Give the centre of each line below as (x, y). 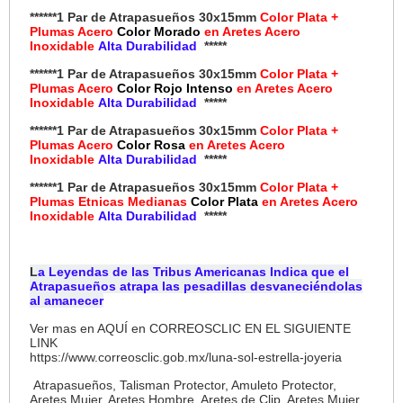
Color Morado (161, 32)
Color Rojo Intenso (177, 89)
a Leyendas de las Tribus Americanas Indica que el (194, 272)
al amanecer (67, 301)
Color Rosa (153, 145)
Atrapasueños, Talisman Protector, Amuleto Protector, (184, 385)
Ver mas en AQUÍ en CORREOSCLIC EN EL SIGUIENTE (191, 329)
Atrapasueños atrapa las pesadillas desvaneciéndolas (197, 287)
